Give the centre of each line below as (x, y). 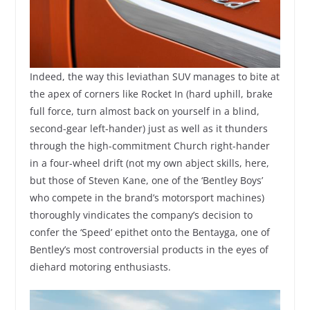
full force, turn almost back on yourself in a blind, (144, 111)
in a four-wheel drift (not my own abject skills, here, (149, 163)
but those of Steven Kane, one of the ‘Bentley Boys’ (146, 180)
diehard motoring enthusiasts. (100, 266)
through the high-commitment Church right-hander (149, 145)
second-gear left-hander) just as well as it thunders (148, 128)
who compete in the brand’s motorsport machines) (147, 197)
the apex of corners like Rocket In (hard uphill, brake (151, 93)
